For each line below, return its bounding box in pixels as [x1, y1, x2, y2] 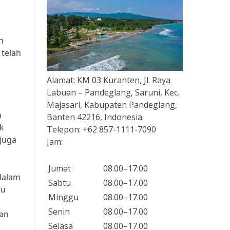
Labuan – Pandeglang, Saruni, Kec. [47, 87, 179, 99]
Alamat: [47, 74, 77, 86]
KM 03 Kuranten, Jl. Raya [77, 74, 170, 86]
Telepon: [47, 124, 83, 136]
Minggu [48, 191, 79, 203]
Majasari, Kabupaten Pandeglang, [47, 99, 177, 111]
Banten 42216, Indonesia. [47, 111, 144, 123]
